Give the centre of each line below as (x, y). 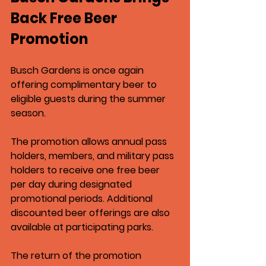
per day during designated (72, 185)
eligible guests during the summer (89, 99)
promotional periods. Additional (83, 199)
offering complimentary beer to (85, 85)
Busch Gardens (46, 71)
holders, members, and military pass (94, 156)
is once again (113, 71)
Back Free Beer (65, 18)
